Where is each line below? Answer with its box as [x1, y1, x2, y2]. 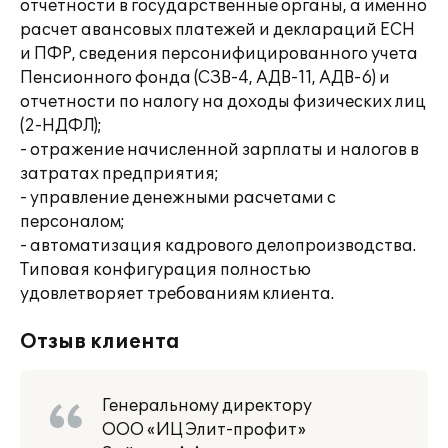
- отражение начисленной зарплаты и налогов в [20, 140, 419, 160]
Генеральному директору [102, 396, 312, 416]
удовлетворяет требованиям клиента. [20, 284, 334, 304]
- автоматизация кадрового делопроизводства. [20, 236, 416, 256]
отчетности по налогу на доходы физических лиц [20, 92, 426, 112]
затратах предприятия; [20, 164, 219, 184]
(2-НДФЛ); [20, 116, 102, 136]
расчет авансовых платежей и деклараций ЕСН [20, 20, 415, 40]
